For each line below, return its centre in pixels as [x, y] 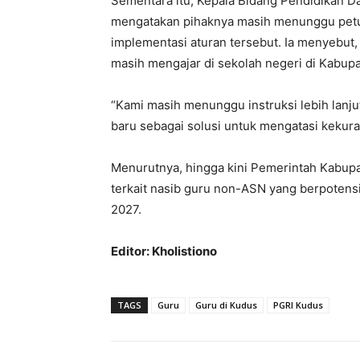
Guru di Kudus [226, 305]
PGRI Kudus [298, 305]
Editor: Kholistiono [164, 252]
